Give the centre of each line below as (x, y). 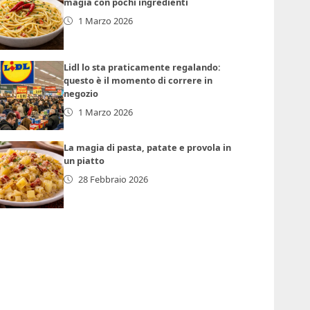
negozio (81, 93)
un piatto (84, 160)
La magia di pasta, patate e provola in (148, 147)
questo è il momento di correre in (138, 80)
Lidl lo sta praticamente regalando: (143, 67)
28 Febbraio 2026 (113, 179)
